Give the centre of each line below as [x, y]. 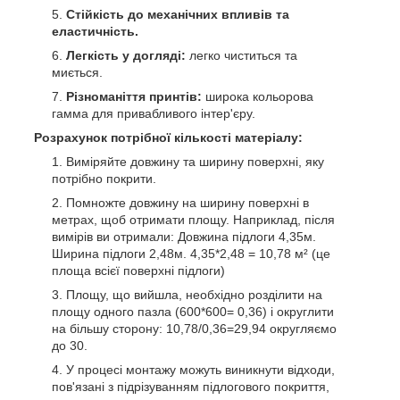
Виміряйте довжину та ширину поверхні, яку [195, 161]
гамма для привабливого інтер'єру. [154, 113]
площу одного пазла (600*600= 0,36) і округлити [193, 311]
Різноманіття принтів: [134, 96]
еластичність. [95, 31]
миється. [77, 72]
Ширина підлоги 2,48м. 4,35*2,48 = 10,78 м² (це [191, 253]
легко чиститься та [242, 55]
